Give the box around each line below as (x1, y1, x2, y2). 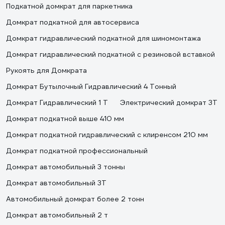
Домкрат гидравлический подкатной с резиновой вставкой (6, 50, 215, 59)
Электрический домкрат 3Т (120, 98, 217, 107)
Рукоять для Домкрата (6, 66, 87, 75)
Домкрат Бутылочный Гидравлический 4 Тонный (6, 82, 176, 91)
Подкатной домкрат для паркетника (6, 2, 133, 11)
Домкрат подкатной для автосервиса (6, 18, 139, 27)
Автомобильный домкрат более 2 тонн (6, 194, 144, 203)
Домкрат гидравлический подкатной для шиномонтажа (6, 34, 201, 43)
